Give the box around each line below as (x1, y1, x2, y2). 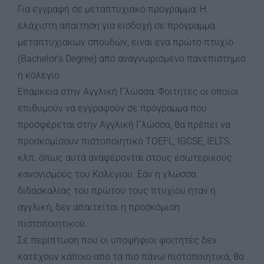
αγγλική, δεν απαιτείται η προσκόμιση (18, 202, 180, 213)
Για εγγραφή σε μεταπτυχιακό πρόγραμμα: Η (18, 4, 206, 15)
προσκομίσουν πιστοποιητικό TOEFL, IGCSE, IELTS (18, 136, 229, 147)
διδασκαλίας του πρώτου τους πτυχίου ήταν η (18, 185, 216, 196)
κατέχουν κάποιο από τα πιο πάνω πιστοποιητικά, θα (18, 251, 244, 262)
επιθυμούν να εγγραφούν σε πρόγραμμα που (18, 103, 207, 114)
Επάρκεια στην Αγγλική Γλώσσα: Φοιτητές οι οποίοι (18, 86, 239, 97)
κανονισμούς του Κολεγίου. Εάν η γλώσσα (18, 169, 196, 180)
